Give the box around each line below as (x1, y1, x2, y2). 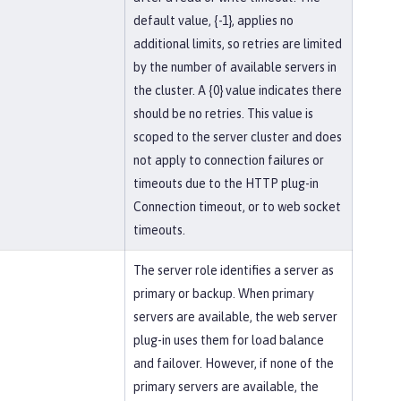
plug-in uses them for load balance (133, 333, 324, 347)
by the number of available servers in (133, 60, 337, 74)
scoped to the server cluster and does (133, 130, 342, 144)
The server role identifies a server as (133, 263, 334, 277)
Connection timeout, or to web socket (133, 200, 341, 214)
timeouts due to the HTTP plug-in (133, 176, 319, 191)
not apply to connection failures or (133, 153, 324, 167)
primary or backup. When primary (133, 286, 314, 301)
